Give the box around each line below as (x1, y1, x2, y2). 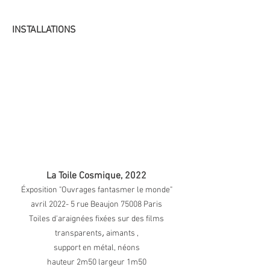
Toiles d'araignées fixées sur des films (29, 214, 164, 224)
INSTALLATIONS (12, 24, 76, 36)
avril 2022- (31, 199, 71, 210)
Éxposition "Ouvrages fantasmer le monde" (20, 185, 172, 195)
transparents (54, 228, 102, 239)
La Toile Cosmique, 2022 (46, 170, 146, 182)
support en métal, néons (53, 243, 140, 253)
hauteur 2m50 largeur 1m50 (46, 257, 146, 268)
